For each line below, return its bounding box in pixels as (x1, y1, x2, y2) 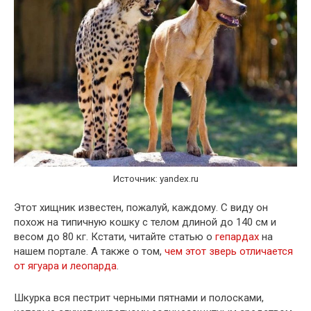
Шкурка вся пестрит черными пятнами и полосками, (14, 291, 264, 304)
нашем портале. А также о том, (14, 244, 165, 258)
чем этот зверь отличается (165, 244, 293, 258)
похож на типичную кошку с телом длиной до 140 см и (14, 215, 276, 228)
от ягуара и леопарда (14, 259, 117, 272)
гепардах (215, 230, 259, 243)
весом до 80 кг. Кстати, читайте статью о (14, 230, 215, 243)
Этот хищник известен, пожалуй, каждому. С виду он (14, 201, 268, 214)
